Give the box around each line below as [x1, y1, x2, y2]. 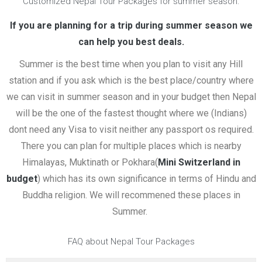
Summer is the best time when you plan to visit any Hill [19, 58, 243, 70]
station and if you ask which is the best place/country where [8, 75, 254, 86]
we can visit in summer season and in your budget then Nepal [6, 91, 256, 102]
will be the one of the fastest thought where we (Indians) [15, 108, 247, 119]
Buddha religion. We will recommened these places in [22, 189, 240, 201]
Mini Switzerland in [157, 157, 240, 168]
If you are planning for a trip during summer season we [9, 20, 253, 31]
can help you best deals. [78, 36, 184, 47]
